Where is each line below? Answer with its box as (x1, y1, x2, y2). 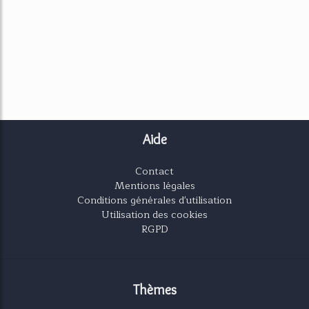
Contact (135, 163, 174, 179)
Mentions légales (114, 177, 195, 194)
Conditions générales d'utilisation (77, 192, 232, 208)
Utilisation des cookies (101, 206, 208, 223)
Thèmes (132, 281, 177, 298)
